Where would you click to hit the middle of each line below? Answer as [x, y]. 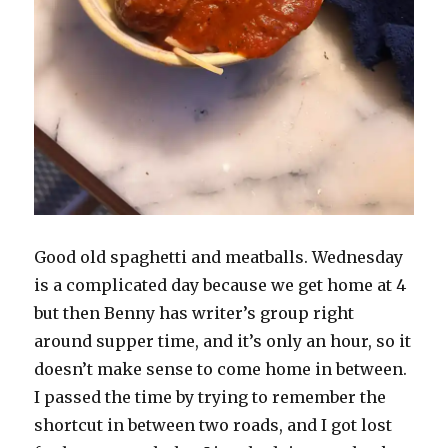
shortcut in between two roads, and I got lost [213, 425]
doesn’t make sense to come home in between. [221, 369]
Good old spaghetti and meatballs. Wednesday [219, 257]
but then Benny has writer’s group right [194, 313]
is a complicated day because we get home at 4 [220, 285]
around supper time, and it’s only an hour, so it [223, 341]
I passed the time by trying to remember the [210, 397]
